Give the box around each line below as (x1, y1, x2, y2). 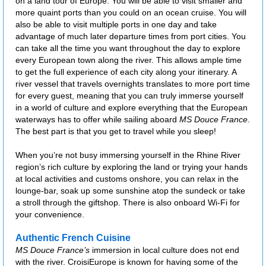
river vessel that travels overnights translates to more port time (15, 79, 250, 89)
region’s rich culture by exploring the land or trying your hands (15, 162, 248, 172)
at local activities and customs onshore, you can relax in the (15, 174, 239, 184)
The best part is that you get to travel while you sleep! (15, 126, 216, 137)
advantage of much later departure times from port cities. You (15, 31, 246, 42)
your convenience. (15, 210, 84, 220)
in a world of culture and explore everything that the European (15, 103, 248, 113)
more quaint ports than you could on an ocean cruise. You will (15, 8, 246, 18)
